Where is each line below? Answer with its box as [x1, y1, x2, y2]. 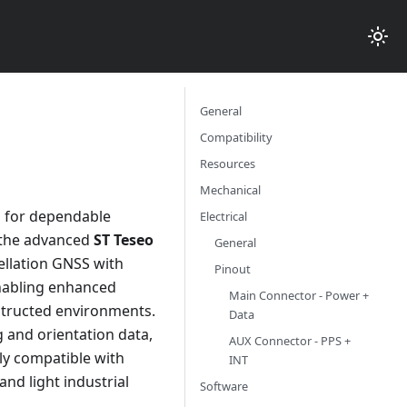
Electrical [200, 208, 247, 224]
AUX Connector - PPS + [229, 333, 351, 349]
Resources [200, 155, 255, 172]
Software [200, 378, 248, 394]
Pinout [214, 261, 251, 277]
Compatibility [200, 129, 273, 145]
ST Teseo [94, 230, 154, 251]
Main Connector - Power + [229, 287, 369, 303]
